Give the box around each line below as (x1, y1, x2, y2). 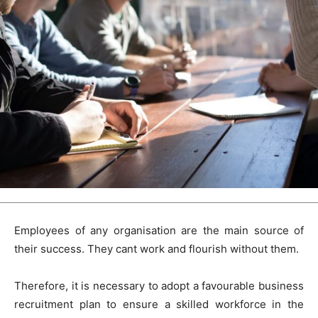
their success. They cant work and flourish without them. (14, 241, 299, 256)
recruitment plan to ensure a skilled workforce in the (14, 297, 304, 311)
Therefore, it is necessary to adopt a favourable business (14, 278, 304, 292)
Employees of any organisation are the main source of (14, 223, 304, 237)
